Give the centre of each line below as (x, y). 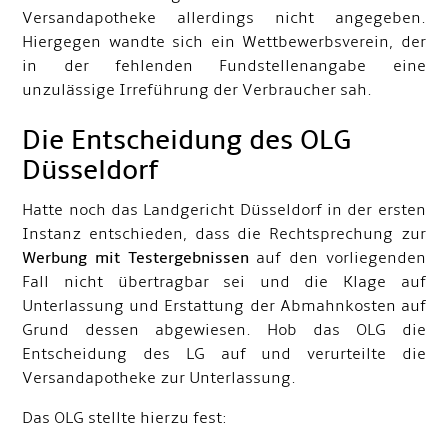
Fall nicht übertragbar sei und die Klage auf (224, 282)
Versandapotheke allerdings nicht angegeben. (224, 18)
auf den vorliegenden (341, 258)
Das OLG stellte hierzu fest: (125, 418)
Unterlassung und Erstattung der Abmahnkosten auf (224, 306)
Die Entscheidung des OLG (187, 140)
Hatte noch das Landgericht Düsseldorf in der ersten (224, 210)
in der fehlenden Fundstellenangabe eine (224, 66)
